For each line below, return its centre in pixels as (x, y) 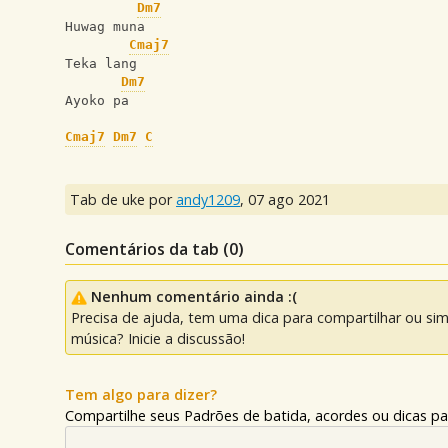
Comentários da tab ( (147, 249)
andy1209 (208, 200)
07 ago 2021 (289, 200)
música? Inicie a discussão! (158, 339)
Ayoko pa (97, 101)
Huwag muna (105, 27)
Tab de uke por (123, 200)
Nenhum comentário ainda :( (194, 297)
